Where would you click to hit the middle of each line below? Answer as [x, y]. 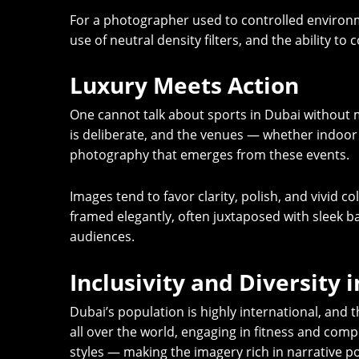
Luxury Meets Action [184, 85]
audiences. [102, 237]
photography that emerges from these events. [210, 155]
